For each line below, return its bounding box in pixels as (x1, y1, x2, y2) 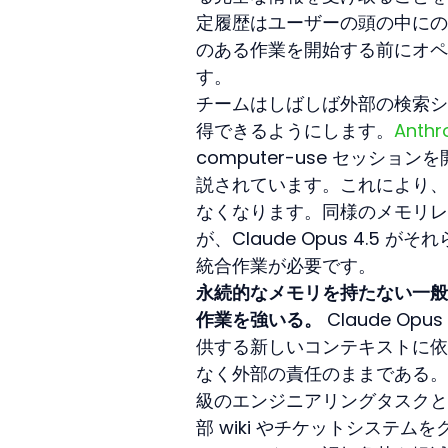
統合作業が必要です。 (196, 252, 376, 278)
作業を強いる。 (196, 306, 322, 332)
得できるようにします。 (196, 117, 394, 143)
